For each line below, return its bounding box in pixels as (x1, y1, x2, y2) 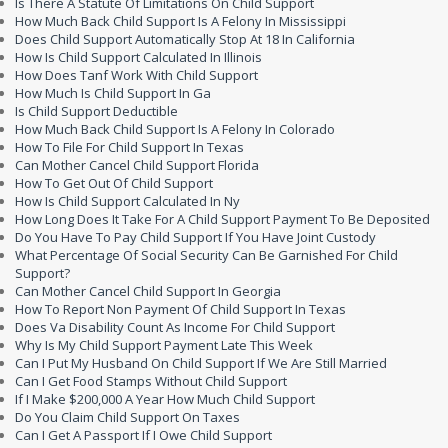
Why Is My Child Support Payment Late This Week (15, 336, 313, 354)
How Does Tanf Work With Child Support (15, 66, 258, 84)
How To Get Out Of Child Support (15, 174, 213, 192)
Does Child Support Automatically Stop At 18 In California (15, 30, 355, 48)
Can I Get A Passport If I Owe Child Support (15, 426, 272, 444)
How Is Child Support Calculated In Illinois (15, 48, 262, 66)
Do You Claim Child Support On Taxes (15, 408, 240, 426)
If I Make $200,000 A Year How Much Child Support (15, 390, 315, 408)
